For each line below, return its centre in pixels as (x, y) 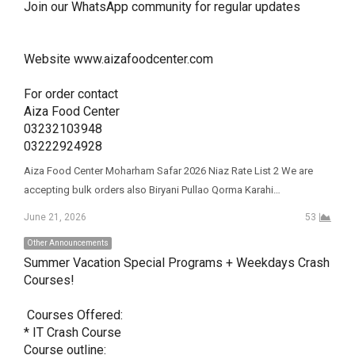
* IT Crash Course (74, 332)
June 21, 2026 (55, 217)
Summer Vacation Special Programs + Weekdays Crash (176, 262)
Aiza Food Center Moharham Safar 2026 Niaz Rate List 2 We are (168, 170)
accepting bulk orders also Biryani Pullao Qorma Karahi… (152, 189)
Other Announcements (67, 242)
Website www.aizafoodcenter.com (118, 59)
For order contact (72, 94)
